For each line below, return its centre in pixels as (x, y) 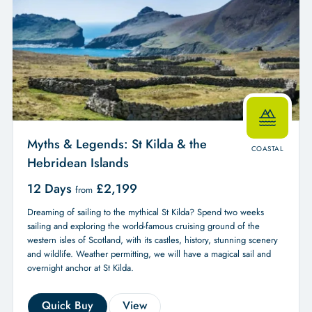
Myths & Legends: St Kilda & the (117, 144)
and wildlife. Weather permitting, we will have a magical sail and (149, 253)
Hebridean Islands (78, 163)
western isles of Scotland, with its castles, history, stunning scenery (152, 240)
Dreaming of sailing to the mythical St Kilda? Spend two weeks (145, 212)
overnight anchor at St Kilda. (80, 267)
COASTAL (267, 148)
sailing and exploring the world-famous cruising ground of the (143, 226)
